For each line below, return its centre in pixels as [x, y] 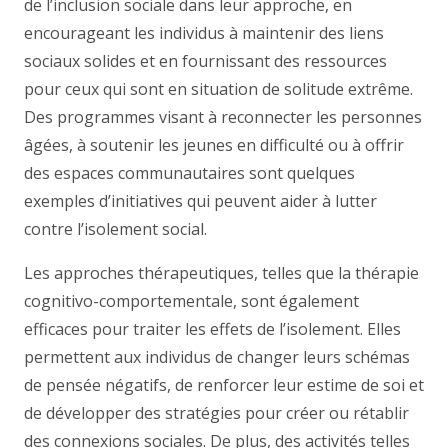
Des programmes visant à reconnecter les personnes [223, 117]
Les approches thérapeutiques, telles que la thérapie [221, 273]
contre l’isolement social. [115, 229]
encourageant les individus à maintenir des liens [204, 33]
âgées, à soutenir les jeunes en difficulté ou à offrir [214, 145]
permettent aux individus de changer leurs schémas [217, 357]
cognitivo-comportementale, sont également [191, 301]
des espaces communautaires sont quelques [189, 173]
